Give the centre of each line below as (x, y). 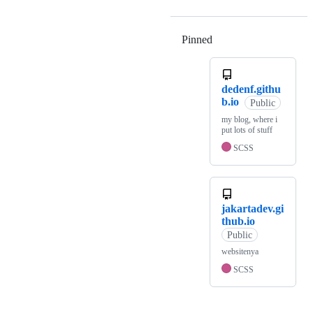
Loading (231, 40)
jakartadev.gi (253, 209)
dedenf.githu (251, 89)
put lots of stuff (247, 130)
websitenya (240, 252)
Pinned (197, 40)
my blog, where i (249, 120)
